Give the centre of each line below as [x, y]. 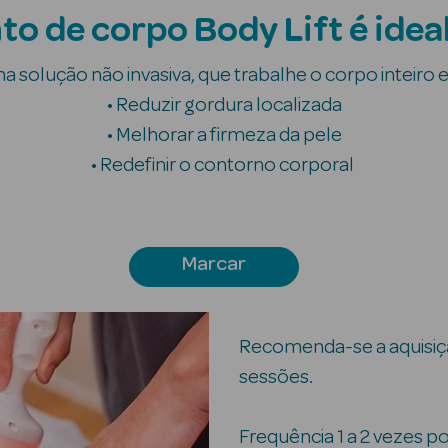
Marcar [214, 263]
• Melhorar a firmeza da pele [224, 135]
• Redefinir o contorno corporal [224, 165]
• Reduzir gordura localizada [224, 105]
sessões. [276, 377]
